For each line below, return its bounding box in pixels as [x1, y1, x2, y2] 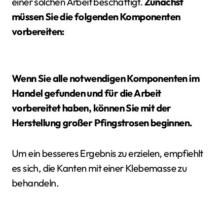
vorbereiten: [12, 25, 65, 37]
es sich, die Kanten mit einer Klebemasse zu [12, 161, 187, 174]
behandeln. [12, 176, 59, 189]
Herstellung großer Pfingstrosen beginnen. [12, 116, 192, 129]
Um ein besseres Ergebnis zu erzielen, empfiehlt [12, 147, 203, 159]
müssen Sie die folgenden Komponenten [12, 10, 181, 23]
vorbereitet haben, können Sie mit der [12, 101, 171, 114]
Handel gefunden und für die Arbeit [12, 86, 161, 99]
